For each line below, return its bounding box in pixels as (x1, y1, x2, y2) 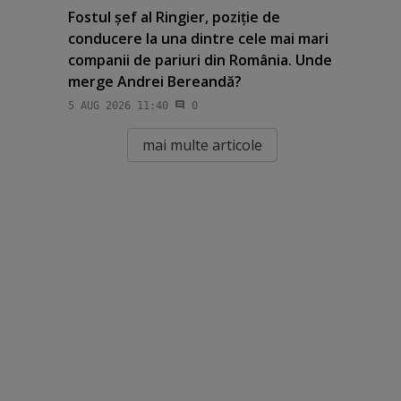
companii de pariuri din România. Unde (67, 50, 332, 71)
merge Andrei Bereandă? (67, 72, 242, 92)
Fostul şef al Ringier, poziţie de (67, 7, 280, 28)
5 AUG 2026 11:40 (67, 98, 168, 112)
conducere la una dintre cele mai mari (67, 29, 328, 49)
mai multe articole (141, 134, 262, 155)
